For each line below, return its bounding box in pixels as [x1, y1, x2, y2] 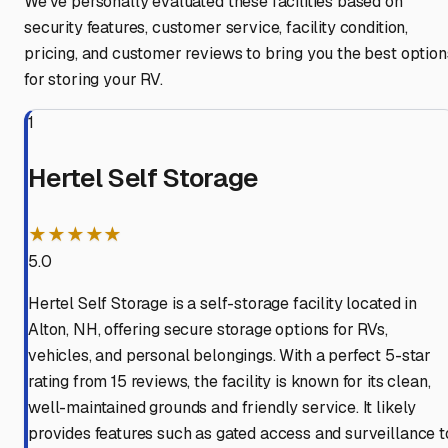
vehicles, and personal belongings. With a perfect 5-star [28, 345, 432, 367]
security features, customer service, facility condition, [24, 17, 409, 39]
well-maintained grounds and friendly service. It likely [28, 397, 417, 419]
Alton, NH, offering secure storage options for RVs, [28, 319, 388, 341]
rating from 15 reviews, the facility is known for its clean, [28, 371, 431, 393]
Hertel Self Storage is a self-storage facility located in [28, 293, 417, 315]
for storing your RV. [24, 69, 163, 91]
